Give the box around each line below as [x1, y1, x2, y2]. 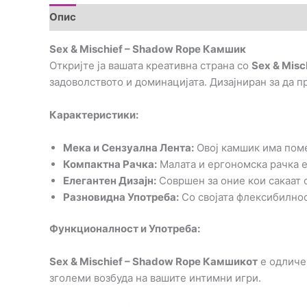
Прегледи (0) [132, 10, 199, 24]
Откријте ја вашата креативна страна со [49, 58, 251, 72]
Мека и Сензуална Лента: [63, 140, 194, 154]
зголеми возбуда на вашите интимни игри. [49, 271, 261, 285]
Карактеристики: [49, 108, 138, 121]
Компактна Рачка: [63, 157, 157, 171]
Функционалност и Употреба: [49, 222, 200, 236]
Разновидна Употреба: [63, 190, 179, 204]
